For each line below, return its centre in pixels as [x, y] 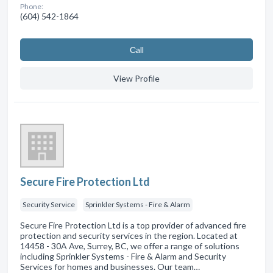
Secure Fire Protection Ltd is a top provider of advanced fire [133, 225]
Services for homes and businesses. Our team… [110, 266]
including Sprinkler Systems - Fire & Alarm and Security [123, 256]
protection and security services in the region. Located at [129, 235]
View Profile [136, 78]
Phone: [32, 6]
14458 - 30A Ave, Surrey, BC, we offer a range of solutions [130, 246]
